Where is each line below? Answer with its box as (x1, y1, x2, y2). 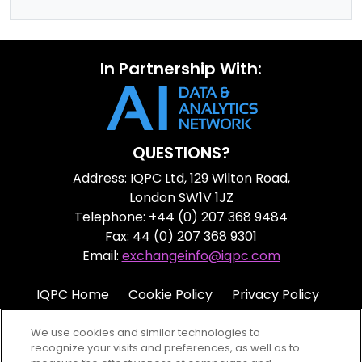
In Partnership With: (100, 57, 262, 80)
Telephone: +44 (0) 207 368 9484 (74, 208, 288, 226)
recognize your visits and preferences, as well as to (31, 340, 301, 356)
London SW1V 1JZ (128, 188, 234, 207)
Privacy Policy (232, 285, 319, 304)
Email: (82, 246, 122, 265)
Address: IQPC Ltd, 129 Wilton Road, (72, 169, 290, 187)
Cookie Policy (128, 285, 213, 304)
